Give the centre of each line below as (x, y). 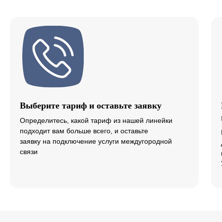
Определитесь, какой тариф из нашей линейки (96, 120)
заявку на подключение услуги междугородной (96, 141)
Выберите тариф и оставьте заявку (91, 105)
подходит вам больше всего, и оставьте (84, 131)
